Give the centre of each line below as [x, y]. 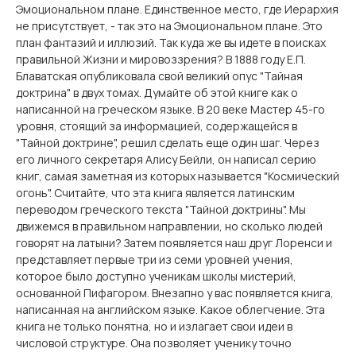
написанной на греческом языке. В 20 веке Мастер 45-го [170, 109]
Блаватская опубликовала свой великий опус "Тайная [159, 76]
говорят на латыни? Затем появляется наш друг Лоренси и [174, 243]
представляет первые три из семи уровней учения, [155, 259]
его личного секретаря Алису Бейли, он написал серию [166, 159]
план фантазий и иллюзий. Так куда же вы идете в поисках [171, 43]
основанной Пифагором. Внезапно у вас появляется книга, [175, 293]
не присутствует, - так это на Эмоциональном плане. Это [169, 26]
